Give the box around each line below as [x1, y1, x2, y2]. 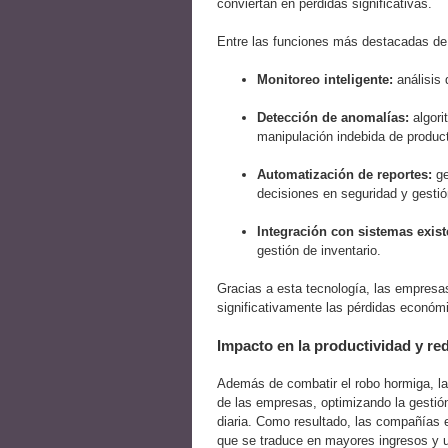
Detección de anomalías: [257, 110, 409, 126]
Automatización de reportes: [257, 167, 432, 183]
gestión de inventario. [257, 243, 381, 259]
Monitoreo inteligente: [257, 72, 393, 88]
